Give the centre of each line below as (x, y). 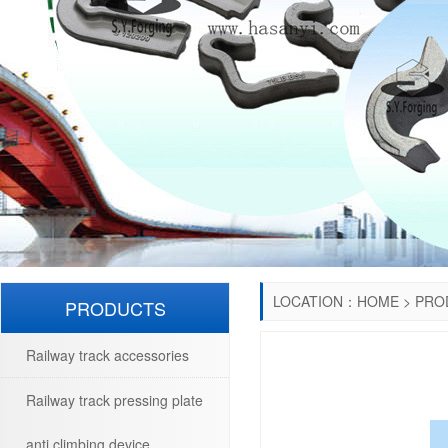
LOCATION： (315, 301)
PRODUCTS (115, 308)
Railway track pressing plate (114, 400)
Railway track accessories (107, 355)
